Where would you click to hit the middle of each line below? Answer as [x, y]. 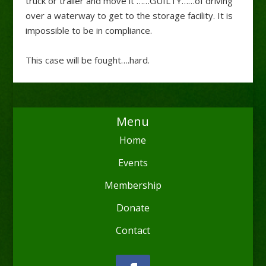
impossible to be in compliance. [88, 30]
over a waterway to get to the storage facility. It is [129, 15]
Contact [133, 230]
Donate [133, 208]
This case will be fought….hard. [87, 60]
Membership [133, 185]
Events [133, 162]
